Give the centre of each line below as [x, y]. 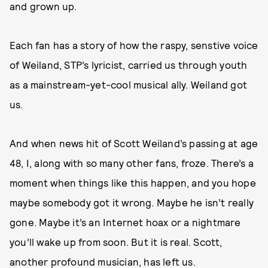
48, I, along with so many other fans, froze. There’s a [132, 163]
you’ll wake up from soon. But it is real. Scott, [116, 242]
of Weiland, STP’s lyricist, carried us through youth [129, 65]
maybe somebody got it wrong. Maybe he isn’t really [132, 202]
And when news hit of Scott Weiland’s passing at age [134, 143]
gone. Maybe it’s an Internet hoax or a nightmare [125, 222]
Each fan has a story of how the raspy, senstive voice [134, 45]
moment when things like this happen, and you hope [133, 182]
